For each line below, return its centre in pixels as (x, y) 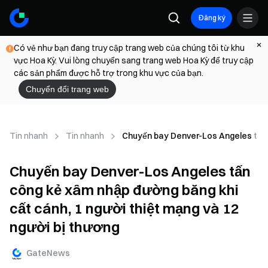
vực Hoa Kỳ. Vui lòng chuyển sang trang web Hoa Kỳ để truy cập (134, 60)
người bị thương (65, 227)
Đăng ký (211, 18)
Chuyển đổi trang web (67, 89)
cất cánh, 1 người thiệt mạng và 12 (124, 208)
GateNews (48, 253)
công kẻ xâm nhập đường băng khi (124, 190)
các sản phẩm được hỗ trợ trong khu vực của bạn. (109, 73)
